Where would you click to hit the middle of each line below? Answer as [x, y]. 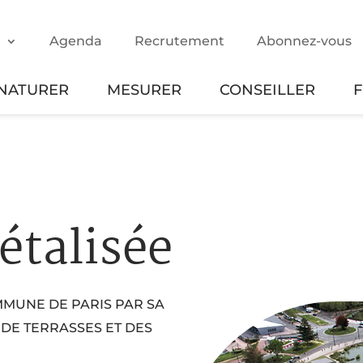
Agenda [75, 41]
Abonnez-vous [304, 41]
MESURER [144, 90]
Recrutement [179, 41]
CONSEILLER [267, 90]
